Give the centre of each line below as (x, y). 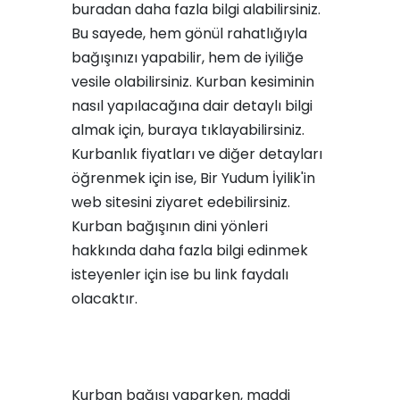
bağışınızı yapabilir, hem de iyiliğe (187, 58)
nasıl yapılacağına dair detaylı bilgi (192, 106)
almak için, (109, 130)
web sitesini (112, 202)
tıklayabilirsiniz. (251, 130)
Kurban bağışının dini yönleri (170, 226)
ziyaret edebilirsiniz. (221, 202)
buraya (172, 130)
